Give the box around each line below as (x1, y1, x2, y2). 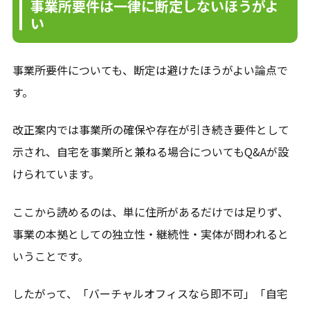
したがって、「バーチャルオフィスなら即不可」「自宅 (12, 284, 288, 302)
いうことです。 (12, 247, 89, 264)
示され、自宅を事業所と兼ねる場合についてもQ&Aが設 (12, 143, 289, 161)
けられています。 (12, 165, 100, 183)
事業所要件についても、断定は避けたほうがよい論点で (12, 61, 288, 78)
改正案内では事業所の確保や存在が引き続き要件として (12, 121, 289, 138)
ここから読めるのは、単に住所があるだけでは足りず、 (12, 203, 289, 220)
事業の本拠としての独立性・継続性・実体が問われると (12, 225, 289, 242)
